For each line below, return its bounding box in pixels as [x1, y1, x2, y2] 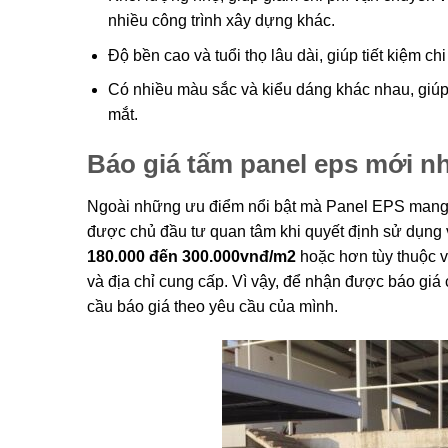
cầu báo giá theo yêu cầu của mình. [87, 297, 338, 315]
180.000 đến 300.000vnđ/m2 [87, 247, 296, 265]
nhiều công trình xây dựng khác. [107, 12, 335, 30]
